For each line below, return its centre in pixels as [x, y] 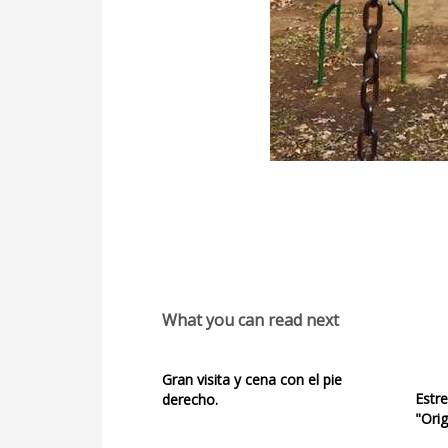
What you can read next [250, 320]
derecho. [190, 400]
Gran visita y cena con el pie [252, 380]
